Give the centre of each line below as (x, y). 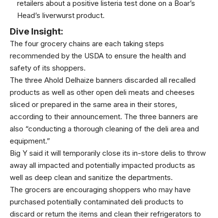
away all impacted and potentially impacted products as (102, 165)
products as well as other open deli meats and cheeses (102, 92)
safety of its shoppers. (49, 68)
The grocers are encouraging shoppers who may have (100, 189)
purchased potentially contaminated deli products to (97, 201)
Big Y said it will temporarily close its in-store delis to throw (108, 153)
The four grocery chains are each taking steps (87, 43)
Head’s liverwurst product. (61, 15)
